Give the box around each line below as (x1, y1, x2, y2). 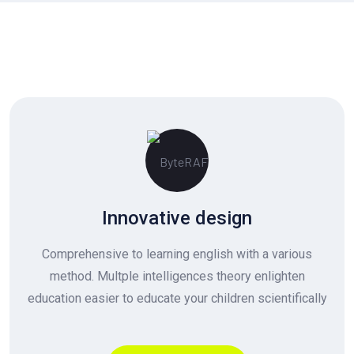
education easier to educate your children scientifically (27, 291, 327, 307)
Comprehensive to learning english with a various (42, 247, 312, 262)
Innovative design (102, 207, 252, 230)
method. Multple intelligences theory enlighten (49, 269, 305, 284)
